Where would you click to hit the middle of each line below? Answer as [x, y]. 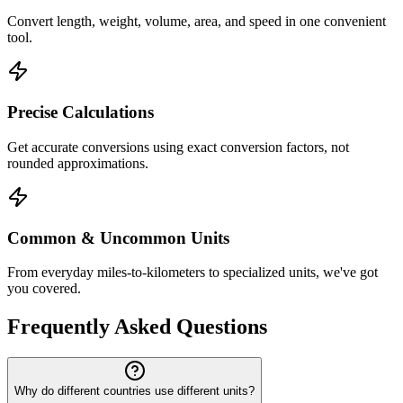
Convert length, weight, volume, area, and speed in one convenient [197, 22]
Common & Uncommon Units [118, 237]
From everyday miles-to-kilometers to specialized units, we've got [193, 273]
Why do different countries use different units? [134, 391]
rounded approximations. [78, 163]
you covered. [44, 289]
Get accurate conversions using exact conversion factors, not [178, 147]
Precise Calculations [81, 112]
